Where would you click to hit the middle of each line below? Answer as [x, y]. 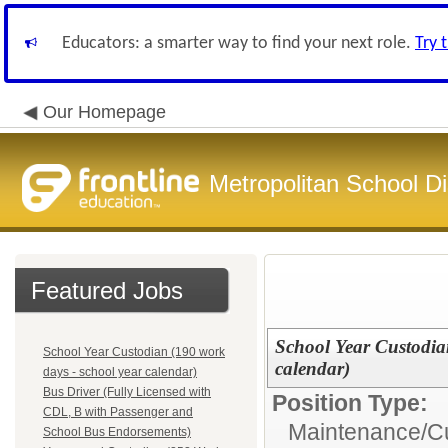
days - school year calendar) [120, 372]
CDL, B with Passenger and [118, 412]
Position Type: [350, 403]
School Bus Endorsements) [117, 432]
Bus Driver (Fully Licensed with [127, 392]
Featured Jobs [107, 290]
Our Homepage [104, 112]
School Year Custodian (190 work [134, 352]
